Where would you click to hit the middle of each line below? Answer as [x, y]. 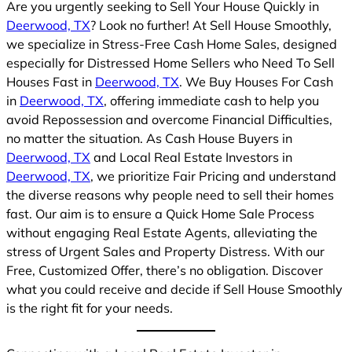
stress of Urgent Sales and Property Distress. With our [165, 251]
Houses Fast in [51, 81]
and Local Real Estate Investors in [191, 157]
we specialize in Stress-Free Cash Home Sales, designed [172, 44]
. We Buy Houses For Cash [256, 81]
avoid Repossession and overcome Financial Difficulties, [169, 119]
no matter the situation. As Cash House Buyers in [149, 138]
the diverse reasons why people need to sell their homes [170, 194]
